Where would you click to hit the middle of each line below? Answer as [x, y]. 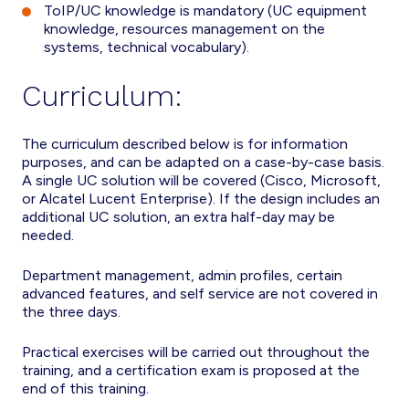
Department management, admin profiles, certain [182, 275]
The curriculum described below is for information [185, 144]
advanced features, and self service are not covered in [200, 294]
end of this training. [85, 388]
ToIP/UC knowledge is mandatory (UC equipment [205, 10]
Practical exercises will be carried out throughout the [196, 352]
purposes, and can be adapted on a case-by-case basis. [203, 162]
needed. [48, 235]
